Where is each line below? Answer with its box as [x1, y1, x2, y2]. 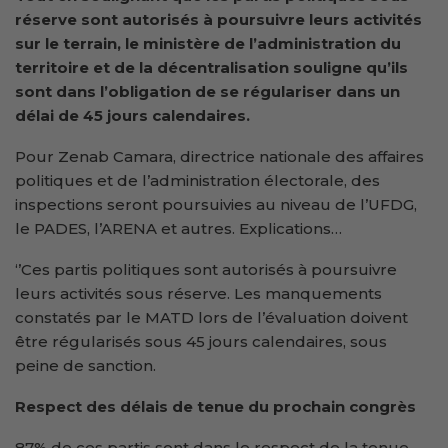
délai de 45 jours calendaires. [15, 105, 250, 125]
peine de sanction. [15, 355, 156, 375]
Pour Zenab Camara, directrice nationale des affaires [15, 146, 424, 166]
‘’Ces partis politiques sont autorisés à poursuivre [15, 259, 397, 279]
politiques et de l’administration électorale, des [15, 170, 380, 190]
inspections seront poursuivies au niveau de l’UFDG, [15, 194, 417, 214]
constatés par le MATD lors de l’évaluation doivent [15, 307, 408, 327]
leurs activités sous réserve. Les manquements [15, 283, 382, 303]
